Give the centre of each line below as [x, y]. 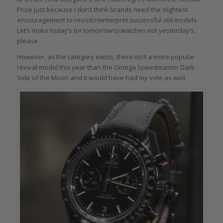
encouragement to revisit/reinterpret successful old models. [107, 20]
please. [28, 41]
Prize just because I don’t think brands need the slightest [102, 9]
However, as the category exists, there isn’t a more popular [106, 57]
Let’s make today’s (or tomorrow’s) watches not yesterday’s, [106, 30]
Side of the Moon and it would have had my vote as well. [102, 78]
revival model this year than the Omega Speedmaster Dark [106, 67]
